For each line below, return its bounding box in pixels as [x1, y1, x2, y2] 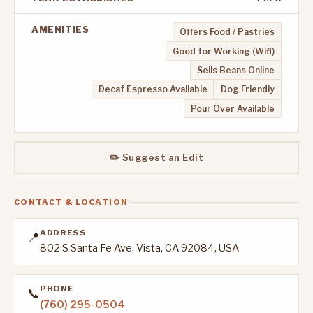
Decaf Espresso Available [98, 84, 208, 95]
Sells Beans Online [197, 65, 275, 76]
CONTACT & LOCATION [14, 197, 129, 208]
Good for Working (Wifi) [173, 45, 275, 57]
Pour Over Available [191, 103, 275, 114]
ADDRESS [40, 227, 87, 238]
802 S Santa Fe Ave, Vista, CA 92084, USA [40, 242, 239, 255]
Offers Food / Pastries [180, 27, 275, 38]
